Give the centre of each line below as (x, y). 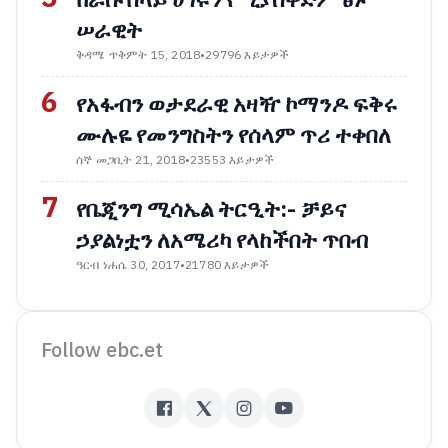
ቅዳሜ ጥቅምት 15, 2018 (138, 55)
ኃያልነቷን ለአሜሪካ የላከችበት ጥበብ (222, 241)
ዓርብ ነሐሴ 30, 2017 (128, 265)
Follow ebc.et (102, 350)
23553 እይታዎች (232, 160)
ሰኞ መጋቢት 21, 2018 (130, 160)
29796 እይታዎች (247, 55)
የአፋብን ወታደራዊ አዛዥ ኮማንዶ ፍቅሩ (236, 105)
